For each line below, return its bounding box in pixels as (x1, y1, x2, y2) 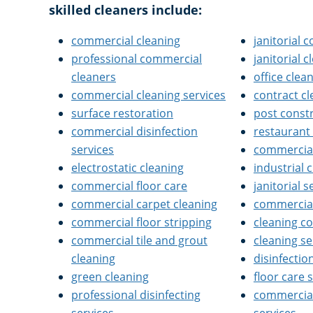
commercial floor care (71, 178, 187, 194)
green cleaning (71, 269, 149, 284)
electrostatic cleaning (71, 160, 184, 175)
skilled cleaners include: (49, 1, 202, 18)
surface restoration (71, 105, 173, 121)
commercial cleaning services (71, 87, 226, 103)
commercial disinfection (71, 124, 198, 139)
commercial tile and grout (71, 233, 208, 248)
